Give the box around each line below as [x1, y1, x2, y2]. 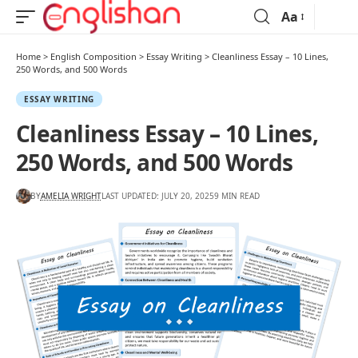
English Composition [50, 50, 137, 62]
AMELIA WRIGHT [40, 189, 101, 201]
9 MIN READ [213, 189, 260, 201]
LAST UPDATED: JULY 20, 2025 [101, 189, 214, 201]
